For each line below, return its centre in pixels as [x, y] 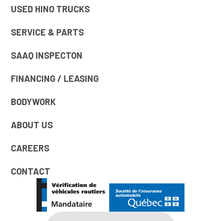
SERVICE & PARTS [48, 32]
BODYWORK [34, 102]
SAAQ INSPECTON [47, 55]
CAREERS [30, 148]
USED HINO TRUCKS [51, 9]
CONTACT [31, 171]
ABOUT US [32, 125]
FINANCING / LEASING [55, 79]
